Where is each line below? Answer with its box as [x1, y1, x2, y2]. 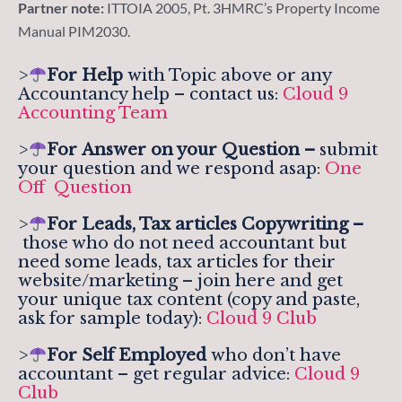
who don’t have [205, 345, 341, 366]
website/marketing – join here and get [18, 270, 343, 292]
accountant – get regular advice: [18, 363, 294, 385]
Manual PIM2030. [18, 22, 130, 39]
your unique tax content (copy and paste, [18, 289, 360, 310]
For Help [46, 65, 123, 86]
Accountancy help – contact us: [18, 83, 283, 105]
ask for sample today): [18, 308, 206, 329]
